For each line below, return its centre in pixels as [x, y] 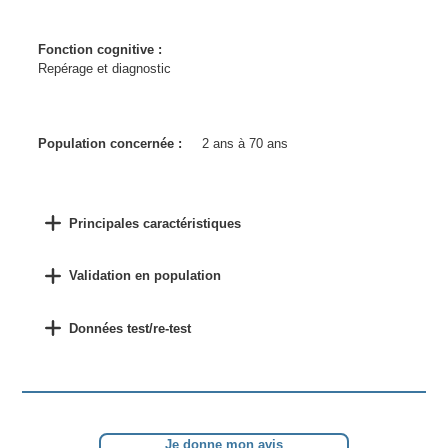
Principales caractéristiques [154, 223]
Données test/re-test [129, 328]
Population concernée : [110, 143]
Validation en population [144, 276]
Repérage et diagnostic [105, 68]
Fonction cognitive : [100, 49]
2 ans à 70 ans [245, 143]
